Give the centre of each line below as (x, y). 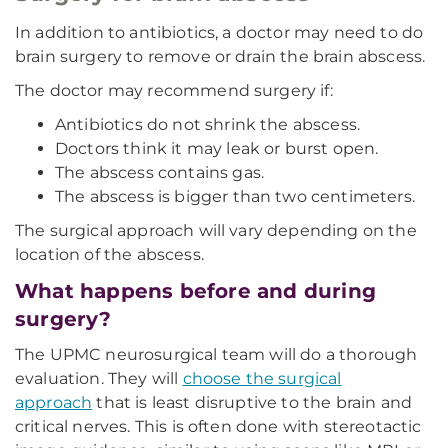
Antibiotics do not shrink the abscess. (208, 124)
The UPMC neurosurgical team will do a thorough (216, 354)
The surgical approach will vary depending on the (216, 230)
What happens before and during (196, 291)
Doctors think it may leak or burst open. (217, 148)
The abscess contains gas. (159, 172)
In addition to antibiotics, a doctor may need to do (219, 32)
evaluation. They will (99, 378)
